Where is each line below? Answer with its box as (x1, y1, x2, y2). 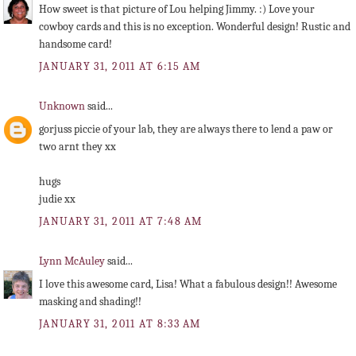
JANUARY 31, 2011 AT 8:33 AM (39, 317, 201, 331)
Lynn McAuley (39, 253, 107, 268)
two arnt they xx (39, 140, 116, 154)
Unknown (39, 99, 87, 113)
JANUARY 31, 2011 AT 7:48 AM (39, 215, 203, 229)
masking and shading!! (39, 294, 141, 308)
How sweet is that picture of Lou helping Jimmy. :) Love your (39, 2, 315, 17)
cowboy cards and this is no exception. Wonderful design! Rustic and (39, 20, 350, 34)
